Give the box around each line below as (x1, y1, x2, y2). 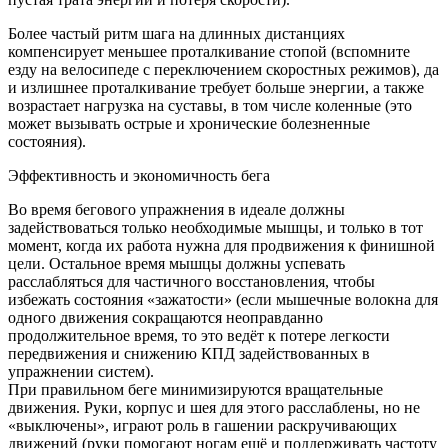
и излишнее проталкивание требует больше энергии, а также (8, 78, 424, 96)
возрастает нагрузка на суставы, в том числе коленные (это (8, 96, 412, 114)
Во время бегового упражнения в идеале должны (8, 200, 345, 218)
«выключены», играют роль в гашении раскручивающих (8, 416, 397, 434)
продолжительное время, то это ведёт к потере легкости (8, 326, 390, 344)
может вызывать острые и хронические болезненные (8, 114, 370, 132)
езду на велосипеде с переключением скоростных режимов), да (8, 60, 439, 78)
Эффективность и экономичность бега (8, 166, 270, 184)
